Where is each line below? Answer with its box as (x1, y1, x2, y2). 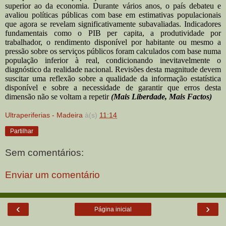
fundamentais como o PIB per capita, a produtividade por (5, 29, 221, 38)
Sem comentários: (5, 147, 84, 158)
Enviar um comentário (5, 169, 100, 180)
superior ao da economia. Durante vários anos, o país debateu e (5, 2, 221, 11)
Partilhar (10, 128, 33, 135)
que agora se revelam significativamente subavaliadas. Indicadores (5, 20, 221, 29)
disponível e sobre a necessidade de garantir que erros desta (5, 83, 221, 92)
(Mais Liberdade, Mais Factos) (111, 92, 212, 101)
